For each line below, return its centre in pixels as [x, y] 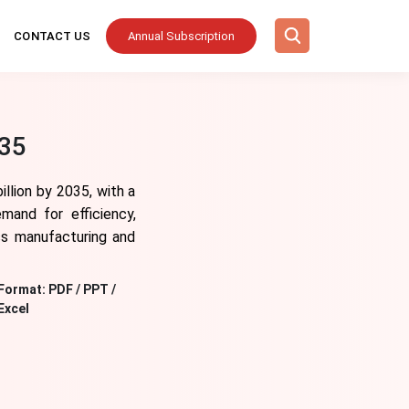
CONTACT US [52, 36]
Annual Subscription [181, 36]
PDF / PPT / [83, 289]
